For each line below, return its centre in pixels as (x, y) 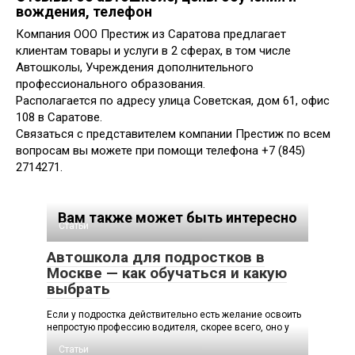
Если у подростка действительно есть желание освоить (174, 314)
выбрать (78, 288)
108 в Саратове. (59, 117)
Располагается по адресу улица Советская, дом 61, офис (173, 100)
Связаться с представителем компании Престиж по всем (173, 134)
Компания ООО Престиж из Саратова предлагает (151, 34)
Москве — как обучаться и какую (167, 273)
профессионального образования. (111, 84)
